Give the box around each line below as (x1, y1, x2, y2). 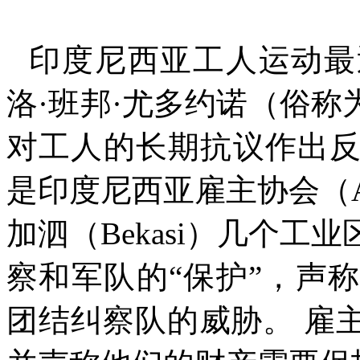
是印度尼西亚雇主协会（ (6, 173, 351, 207)
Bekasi (100, 216, 186, 251)
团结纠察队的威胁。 (6, 303, 296, 337)
